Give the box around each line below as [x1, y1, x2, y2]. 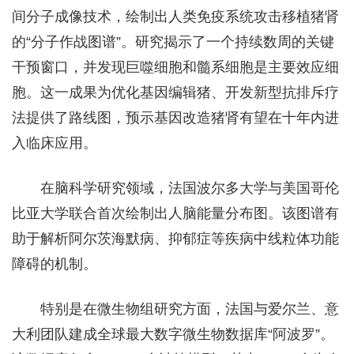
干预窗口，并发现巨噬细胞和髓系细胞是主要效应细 [12, 58, 339, 75]
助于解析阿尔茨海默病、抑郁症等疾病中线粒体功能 [12, 230, 339, 247]
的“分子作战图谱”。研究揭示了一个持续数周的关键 [12, 33, 334, 50]
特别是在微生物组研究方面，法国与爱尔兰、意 [40, 300, 339, 317]
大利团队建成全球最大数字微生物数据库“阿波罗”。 [12, 326, 334, 342]
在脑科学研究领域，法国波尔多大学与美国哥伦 [40, 179, 339, 196]
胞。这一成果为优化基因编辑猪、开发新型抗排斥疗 [12, 84, 339, 100]
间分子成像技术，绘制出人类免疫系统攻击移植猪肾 [12, 8, 339, 24]
